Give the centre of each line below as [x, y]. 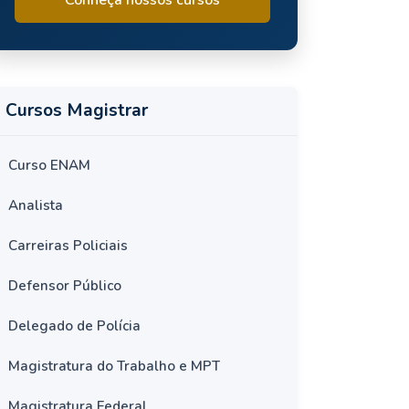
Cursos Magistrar [77, 110]
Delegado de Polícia [74, 325]
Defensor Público [65, 285]
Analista [36, 205]
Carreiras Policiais [68, 245]
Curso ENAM [49, 165]
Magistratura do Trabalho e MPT [114, 366]
